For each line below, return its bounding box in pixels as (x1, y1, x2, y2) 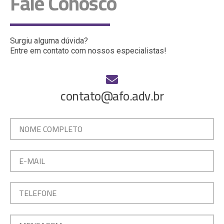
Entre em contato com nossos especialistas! (10, 46, 166, 56)
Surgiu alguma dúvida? (10, 36, 88, 46)
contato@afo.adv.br (60, 83, 163, 107)
